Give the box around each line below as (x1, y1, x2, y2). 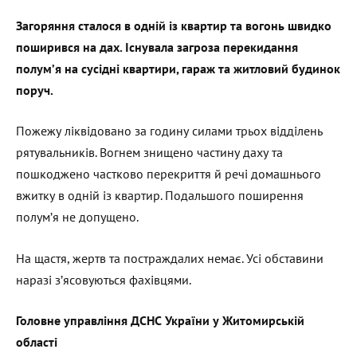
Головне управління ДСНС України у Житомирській (16, 312, 304, 329)
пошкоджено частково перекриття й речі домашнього (16, 166, 321, 182)
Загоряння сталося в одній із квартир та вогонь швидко (16, 17, 331, 33)
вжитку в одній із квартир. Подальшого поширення (16, 187, 304, 204)
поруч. (16, 81, 53, 98)
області (16, 334, 57, 351)
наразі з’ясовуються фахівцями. (16, 271, 191, 288)
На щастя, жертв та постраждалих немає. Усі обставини (16, 249, 324, 266)
